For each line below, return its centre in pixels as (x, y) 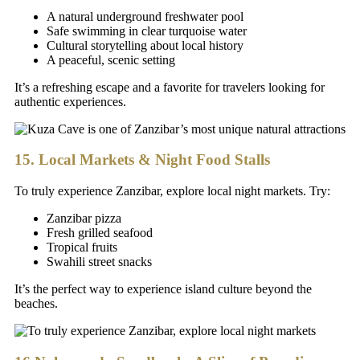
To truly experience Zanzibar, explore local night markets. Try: (172, 191)
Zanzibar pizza (84, 219)
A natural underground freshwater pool (145, 16)
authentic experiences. (70, 101)
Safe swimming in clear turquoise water (147, 31)
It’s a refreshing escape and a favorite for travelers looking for (170, 87)
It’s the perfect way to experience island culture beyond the (163, 289)
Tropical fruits (82, 247)
